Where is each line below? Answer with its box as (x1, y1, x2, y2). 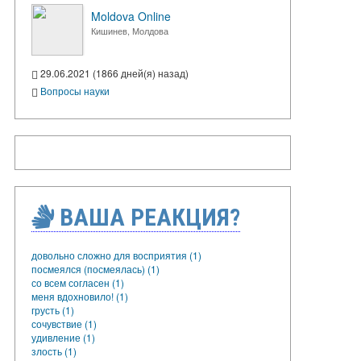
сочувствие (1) (31, 316, 97, 330)
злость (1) (31, 343, 77, 358)
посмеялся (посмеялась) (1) (31, 261, 160, 276)
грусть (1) (31, 302, 74, 317)
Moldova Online (91, 8, 171, 24)
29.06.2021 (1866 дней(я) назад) (38, 66, 189, 80)
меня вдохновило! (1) (31, 288, 128, 303)
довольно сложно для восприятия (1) (31, 247, 201, 262)
